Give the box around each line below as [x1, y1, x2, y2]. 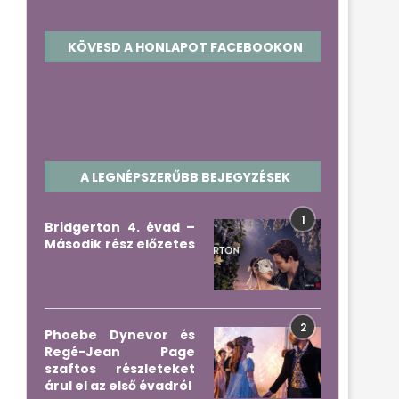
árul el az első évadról [45, 377, 192, 395]
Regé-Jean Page [45, 343, 196, 361]
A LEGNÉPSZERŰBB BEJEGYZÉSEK [79, 168, 290, 186]
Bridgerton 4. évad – [45, 218, 196, 236]
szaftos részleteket [45, 360, 196, 378]
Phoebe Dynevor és [45, 326, 196, 344]
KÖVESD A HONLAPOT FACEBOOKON [67, 38, 303, 56]
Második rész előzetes [45, 235, 196, 253]
